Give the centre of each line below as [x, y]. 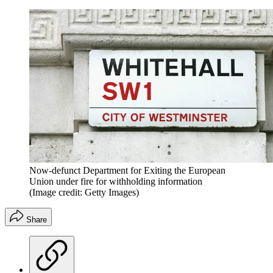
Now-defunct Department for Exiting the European [127, 170]
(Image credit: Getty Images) [84, 192]
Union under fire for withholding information [116, 181]
